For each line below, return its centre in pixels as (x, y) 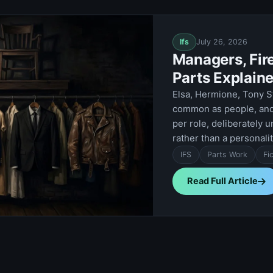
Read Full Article (222, 181)
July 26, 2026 (222, 42)
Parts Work (227, 154)
